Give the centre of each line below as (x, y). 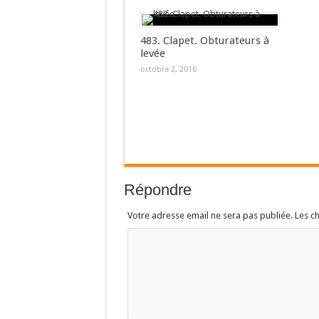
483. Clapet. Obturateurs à (204, 41)
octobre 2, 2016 (168, 69)
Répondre (157, 190)
